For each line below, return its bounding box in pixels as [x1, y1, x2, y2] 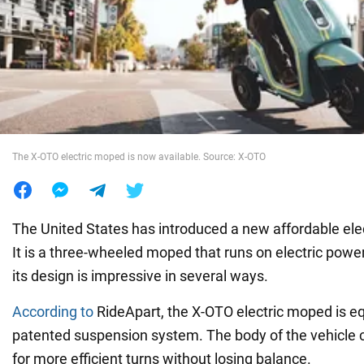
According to [12, 302, 93, 320]
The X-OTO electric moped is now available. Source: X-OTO [12, 150, 266, 162]
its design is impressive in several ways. [12, 266, 268, 284]
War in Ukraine [12, 30, 110, 47]
